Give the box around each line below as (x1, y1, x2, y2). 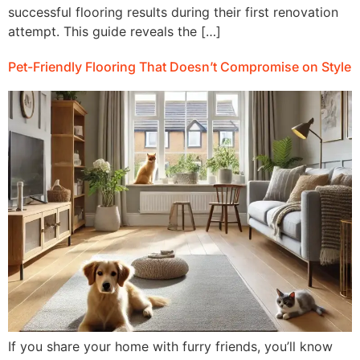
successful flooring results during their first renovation (8, 4, 338, 21)
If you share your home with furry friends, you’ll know (8, 338, 333, 355)
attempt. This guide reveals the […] (8, 23, 221, 40)
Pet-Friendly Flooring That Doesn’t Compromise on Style (8, 59, 351, 76)
